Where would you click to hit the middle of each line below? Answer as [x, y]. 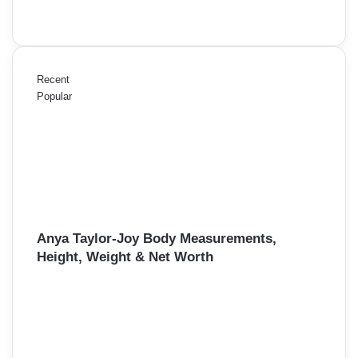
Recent [53, 80]
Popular [54, 97]
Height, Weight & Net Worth [125, 257]
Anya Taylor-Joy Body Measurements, [157, 239]
